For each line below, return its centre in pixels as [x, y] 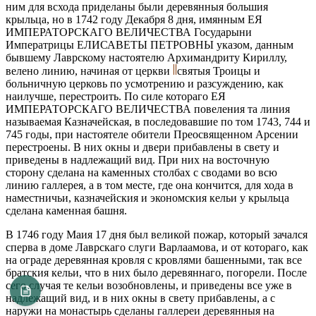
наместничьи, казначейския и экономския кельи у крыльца [147, 197]
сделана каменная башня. [66, 210]
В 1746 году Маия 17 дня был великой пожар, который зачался [157, 234]
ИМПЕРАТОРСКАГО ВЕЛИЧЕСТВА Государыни [129, 32]
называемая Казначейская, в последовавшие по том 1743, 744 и [158, 121]
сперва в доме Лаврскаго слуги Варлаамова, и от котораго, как [157, 247]
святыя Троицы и [219, 71]
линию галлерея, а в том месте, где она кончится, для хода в [150, 185]
